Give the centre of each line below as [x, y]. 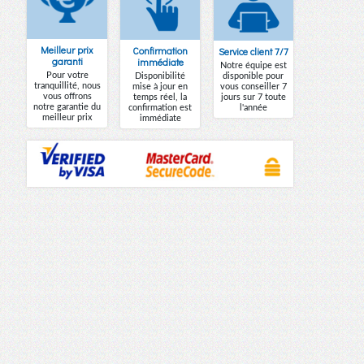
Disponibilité [160, 76]
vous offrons [67, 96]
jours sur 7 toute [253, 97]
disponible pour [253, 76]
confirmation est [160, 107]
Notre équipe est [253, 65]
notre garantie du [67, 106]
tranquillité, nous [67, 85]
